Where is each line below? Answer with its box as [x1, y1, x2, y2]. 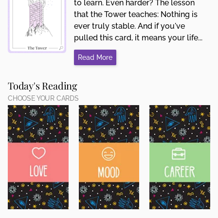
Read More [78, 53, 112, 61]
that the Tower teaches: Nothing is [74, 9, 198, 19]
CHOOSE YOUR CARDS [8, 94, 79, 102]
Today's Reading [8, 78, 77, 92]
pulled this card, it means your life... [74, 33, 202, 42]
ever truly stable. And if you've [74, 21, 185, 31]
